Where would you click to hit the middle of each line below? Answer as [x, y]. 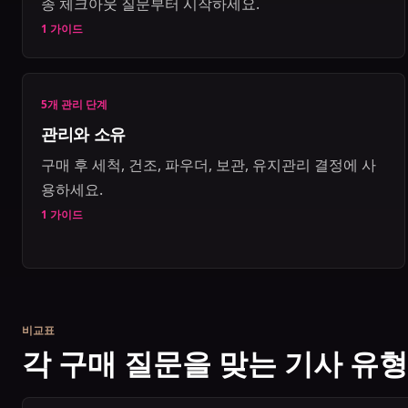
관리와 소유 [83, 133]
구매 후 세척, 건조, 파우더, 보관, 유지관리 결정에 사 [209, 165]
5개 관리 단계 [74, 104]
